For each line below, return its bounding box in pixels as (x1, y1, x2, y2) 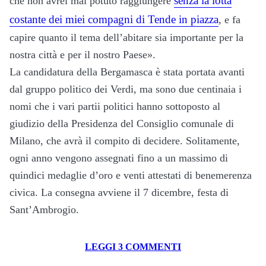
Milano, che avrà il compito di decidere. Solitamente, (9, 135, 240, 147)
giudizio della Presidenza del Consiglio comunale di (9, 118, 234, 130)
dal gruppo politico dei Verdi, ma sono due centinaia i (9, 83, 242, 96)
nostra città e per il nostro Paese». (9, 49, 156, 61)
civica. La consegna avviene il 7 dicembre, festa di (9, 186, 229, 199)
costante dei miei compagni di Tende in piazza (9, 13, 218, 26)
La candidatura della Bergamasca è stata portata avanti (9, 66, 245, 78)
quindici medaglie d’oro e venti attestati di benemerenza (9, 169, 252, 182)
